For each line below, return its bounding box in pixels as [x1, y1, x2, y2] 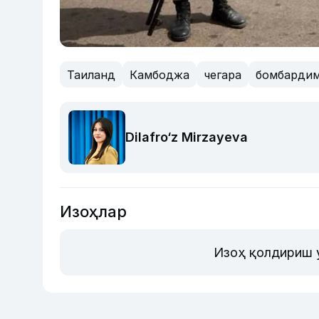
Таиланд [67, 67, 115, 82]
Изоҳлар [60, 202, 127, 221]
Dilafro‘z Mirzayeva [125, 130, 248, 145]
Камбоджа [130, 67, 189, 82]
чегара [204, 67, 241, 82]
